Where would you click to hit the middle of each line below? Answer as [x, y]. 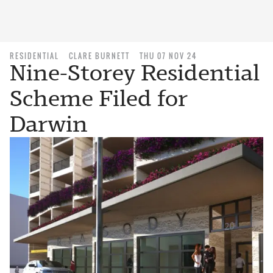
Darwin [49, 124]
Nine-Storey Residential [135, 73]
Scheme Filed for [99, 98]
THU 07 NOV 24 [168, 56]
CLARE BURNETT [99, 56]
